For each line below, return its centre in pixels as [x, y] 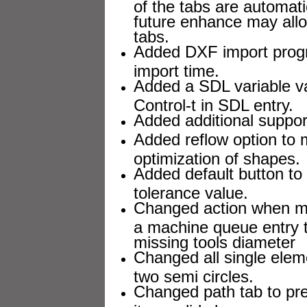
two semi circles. [194, 274]
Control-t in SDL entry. [213, 103]
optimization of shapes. [217, 157]
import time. [176, 69]
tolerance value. [191, 191]
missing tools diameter [214, 240]
